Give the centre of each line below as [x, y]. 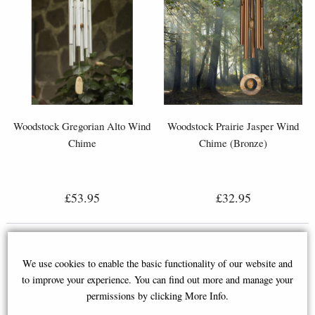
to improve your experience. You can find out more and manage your [157, 280]
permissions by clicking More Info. [157, 296]
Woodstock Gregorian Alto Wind [82, 126]
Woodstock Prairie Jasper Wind [233, 126]
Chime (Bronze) [233, 143]
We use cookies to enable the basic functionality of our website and [157, 264]
